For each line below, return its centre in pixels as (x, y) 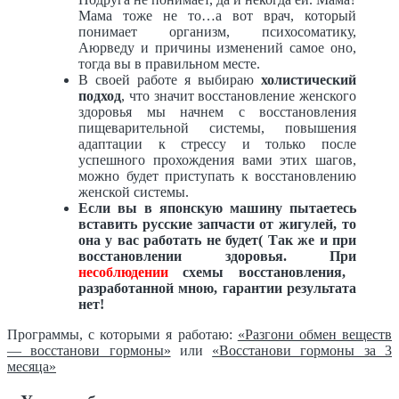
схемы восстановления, (257, 272)
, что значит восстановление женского (239, 96)
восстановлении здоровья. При (217, 256)
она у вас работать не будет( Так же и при (217, 240)
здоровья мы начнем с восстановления (217, 112)
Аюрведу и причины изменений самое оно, (217, 48)
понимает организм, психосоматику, (217, 32)
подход (100, 96)
